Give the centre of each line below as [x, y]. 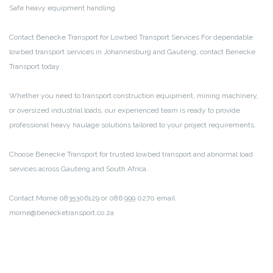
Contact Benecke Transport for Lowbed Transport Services [104, 37]
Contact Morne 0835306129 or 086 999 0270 [82, 198]
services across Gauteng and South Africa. [79, 168]
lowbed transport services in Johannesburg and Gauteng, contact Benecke [132, 51]
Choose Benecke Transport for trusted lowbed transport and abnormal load [131, 154]
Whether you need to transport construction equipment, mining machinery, [134, 95]
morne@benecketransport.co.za [62, 212]
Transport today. [35, 66]
